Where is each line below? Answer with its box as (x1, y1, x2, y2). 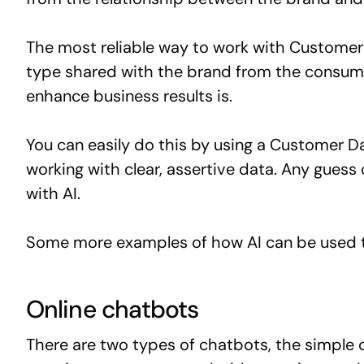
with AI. (26, 182, 80, 204)
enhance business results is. (26, 84, 232, 106)
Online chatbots (26, 292, 199, 325)
